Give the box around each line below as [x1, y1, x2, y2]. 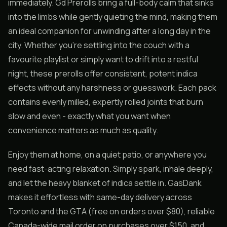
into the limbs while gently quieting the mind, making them [8, 11, 217, 22]
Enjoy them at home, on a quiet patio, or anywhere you [8, 149, 207, 160]
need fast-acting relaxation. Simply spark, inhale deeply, [8, 163, 213, 174]
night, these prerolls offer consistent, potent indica [8, 68, 198, 79]
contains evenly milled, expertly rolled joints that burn [8, 96, 203, 107]
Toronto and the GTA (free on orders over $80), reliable [8, 206, 215, 217]
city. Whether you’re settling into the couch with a [8, 40, 190, 51]
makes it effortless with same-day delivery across [8, 192, 192, 203]
